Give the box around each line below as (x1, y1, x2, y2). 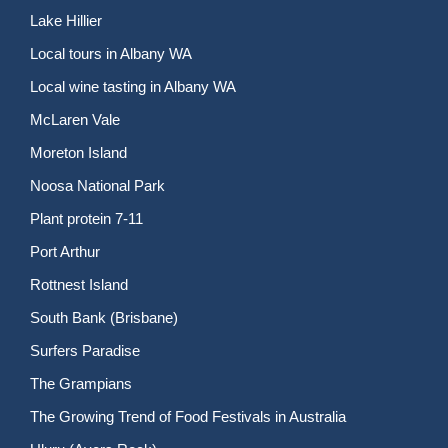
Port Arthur (30, 243, 100, 260)
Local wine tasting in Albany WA (30, 78, 236, 95)
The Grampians (30, 375, 132, 392)
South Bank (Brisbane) (30, 309, 178, 326)
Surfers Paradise (30, 342, 140, 359)
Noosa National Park (30, 177, 165, 194)
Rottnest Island (30, 276, 128, 293)
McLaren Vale (30, 111, 120, 128)
